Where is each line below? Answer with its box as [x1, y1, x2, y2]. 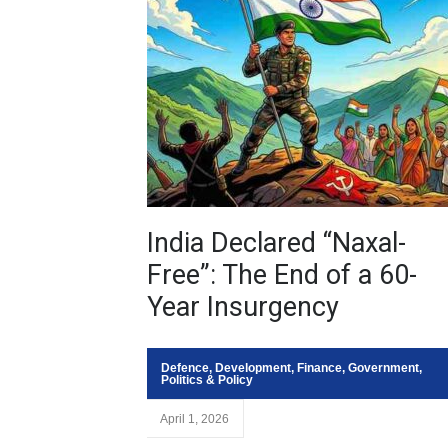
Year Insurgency [147, 291, 339, 323]
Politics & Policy [161, 373, 253, 387]
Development [215, 361, 291, 375]
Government [348, 361, 419, 375]
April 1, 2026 [160, 412, 229, 426]
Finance [297, 361, 342, 375]
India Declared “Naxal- [147, 227, 406, 259]
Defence [161, 361, 209, 375]
